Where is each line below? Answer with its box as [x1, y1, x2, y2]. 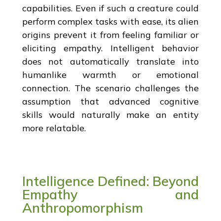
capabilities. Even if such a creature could [22, 2, 199, 14]
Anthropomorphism [22, 199, 143, 216]
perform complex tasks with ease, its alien [22, 15, 199, 27]
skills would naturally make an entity [22, 109, 199, 120]
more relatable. [22, 122, 86, 134]
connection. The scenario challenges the [22, 82, 199, 94]
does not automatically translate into [22, 55, 199, 67]
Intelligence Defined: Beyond [22, 172, 199, 189]
